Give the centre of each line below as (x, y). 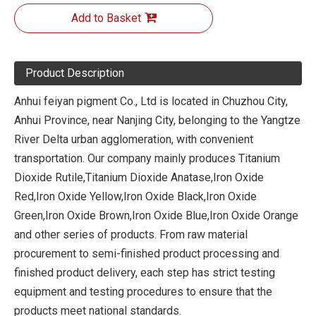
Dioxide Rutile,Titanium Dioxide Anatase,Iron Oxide (139, 177)
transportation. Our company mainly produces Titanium (147, 158)
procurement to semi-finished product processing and (147, 254)
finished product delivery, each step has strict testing (145, 273)
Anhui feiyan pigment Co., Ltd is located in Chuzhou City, (151, 101)
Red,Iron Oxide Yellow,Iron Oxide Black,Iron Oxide (135, 196)
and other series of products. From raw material (131, 235)
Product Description (75, 73)
